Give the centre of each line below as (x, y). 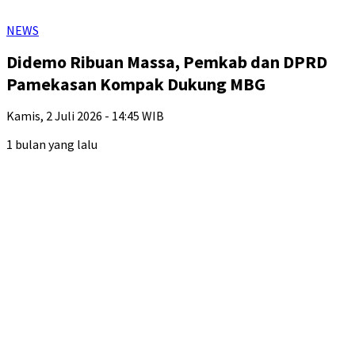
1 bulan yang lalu (52, 144)
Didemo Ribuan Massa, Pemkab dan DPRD (167, 62)
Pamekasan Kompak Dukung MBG (136, 84)
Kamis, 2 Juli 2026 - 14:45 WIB (85, 116)
